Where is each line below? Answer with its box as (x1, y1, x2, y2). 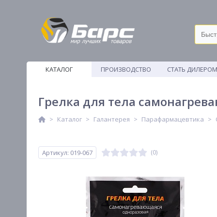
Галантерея (93, 115, 130, 124)
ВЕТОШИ (112, 80, 139, 89)
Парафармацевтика (141, 115, 204, 124)
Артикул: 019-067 (42, 148, 93, 157)
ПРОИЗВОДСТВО (100, 65, 151, 74)
